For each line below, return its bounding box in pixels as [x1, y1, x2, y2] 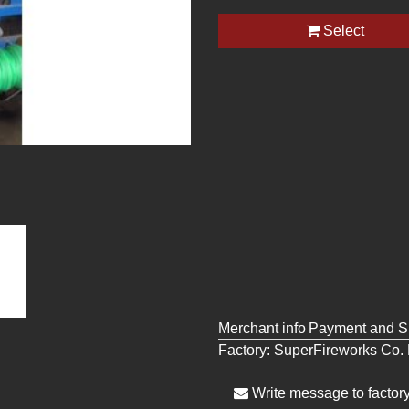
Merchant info [218, 320, 306, 337]
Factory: [218, 342, 274, 359]
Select [319, 23, 364, 38]
